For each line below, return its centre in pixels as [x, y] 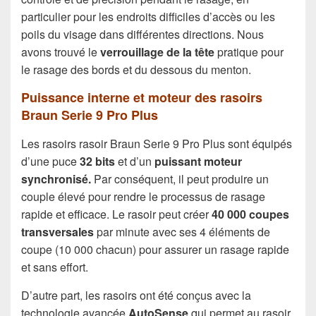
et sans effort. [55, 267]
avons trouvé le [61, 52]
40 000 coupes [250, 214]
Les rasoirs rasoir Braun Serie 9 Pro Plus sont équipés [157, 143]
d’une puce [50, 161]
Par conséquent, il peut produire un [180, 178]
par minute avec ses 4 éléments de [182, 231]
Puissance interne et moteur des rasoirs [142, 98]
